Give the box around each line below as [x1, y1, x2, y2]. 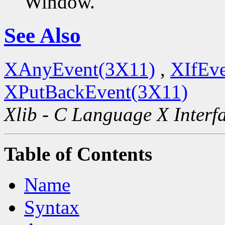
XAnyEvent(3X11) [4, 58, 155, 80]
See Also [4, 23, 81, 47]
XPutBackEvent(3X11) [4, 80, 188, 102]
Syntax [24, 196, 79, 218]
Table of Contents [4, 143, 152, 165]
